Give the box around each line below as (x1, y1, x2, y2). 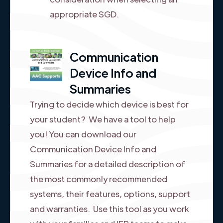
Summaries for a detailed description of (30, 158, 185, 169)
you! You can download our (30, 128, 136, 139)
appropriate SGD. (50, 8, 119, 19)
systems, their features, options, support (30, 188, 190, 199)
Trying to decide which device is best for (30, 98, 189, 110)
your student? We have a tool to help (30, 113, 176, 124)
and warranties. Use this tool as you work (30, 203, 189, 214)
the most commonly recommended (30, 173, 167, 184)
